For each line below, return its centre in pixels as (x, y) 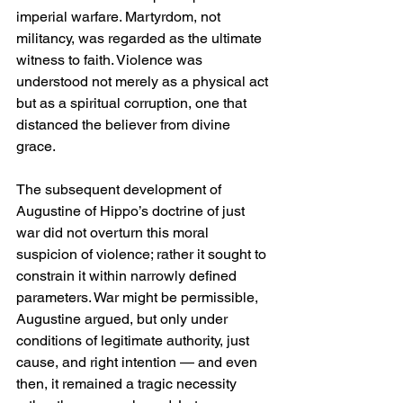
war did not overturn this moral (114, 233)
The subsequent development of (121, 190)
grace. (36, 147)
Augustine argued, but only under (124, 319)
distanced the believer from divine (125, 125)
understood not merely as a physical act (144, 82)
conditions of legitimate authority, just (134, 341)
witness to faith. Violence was (111, 60)
